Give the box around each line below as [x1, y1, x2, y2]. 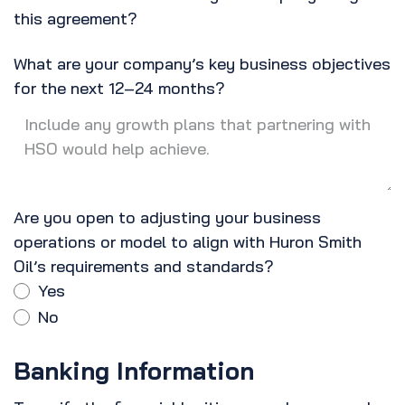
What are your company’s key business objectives [14, 53, 391, 75]
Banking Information [14, 355, 254, 387]
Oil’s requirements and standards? [14, 256, 274, 278]
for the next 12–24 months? [14, 78, 225, 99]
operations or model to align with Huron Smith [14, 231, 362, 253]
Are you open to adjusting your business [14, 207, 321, 229]
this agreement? [14, 8, 137, 30]
